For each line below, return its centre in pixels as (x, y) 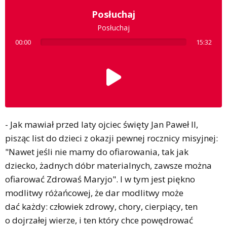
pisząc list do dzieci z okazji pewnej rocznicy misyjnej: (111, 138)
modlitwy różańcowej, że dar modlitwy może (94, 193)
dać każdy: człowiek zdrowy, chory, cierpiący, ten (101, 207)
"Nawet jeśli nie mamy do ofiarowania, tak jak (97, 152)
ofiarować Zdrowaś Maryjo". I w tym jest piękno (100, 179)
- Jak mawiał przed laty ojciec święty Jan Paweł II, (102, 125)
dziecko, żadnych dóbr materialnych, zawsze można (108, 166)
